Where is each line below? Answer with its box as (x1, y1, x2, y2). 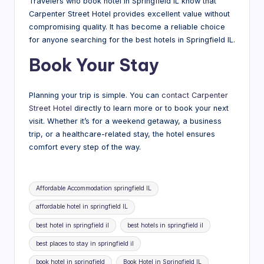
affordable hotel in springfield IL (36, 203, 128, 211)
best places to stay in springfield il (36, 239, 134, 247)
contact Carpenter (161, 91, 228, 100)
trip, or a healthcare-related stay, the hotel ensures (29, 130, 215, 139)
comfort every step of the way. (29, 143, 141, 152)
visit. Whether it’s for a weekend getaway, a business (29, 117, 222, 126)
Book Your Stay (29, 54, 159, 77)
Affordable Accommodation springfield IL (36, 184, 152, 193)
